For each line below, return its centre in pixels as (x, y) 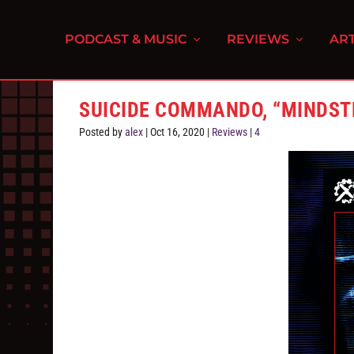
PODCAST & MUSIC (126, 39)
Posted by (102, 132)
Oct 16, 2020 (178, 132)
